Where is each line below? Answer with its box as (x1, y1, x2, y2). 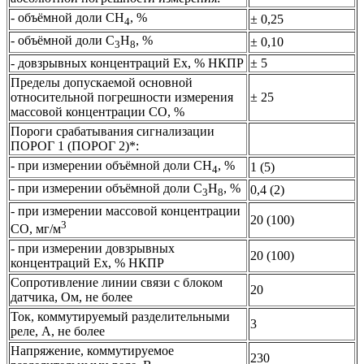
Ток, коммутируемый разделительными (11, 310, 230, 324)
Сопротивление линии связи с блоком (11, 275, 223, 290)
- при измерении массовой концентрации (11, 204, 240, 219)
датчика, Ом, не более (11, 290, 132, 305)
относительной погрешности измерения (11, 90, 233, 105)
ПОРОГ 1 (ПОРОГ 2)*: (11, 139, 139, 154)
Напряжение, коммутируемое (11, 344, 174, 358)
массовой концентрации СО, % (11, 105, 184, 119)
